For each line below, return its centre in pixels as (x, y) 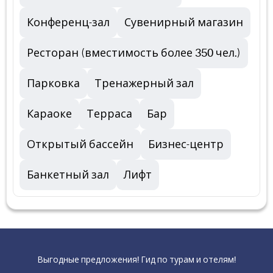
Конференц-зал (68, 23)
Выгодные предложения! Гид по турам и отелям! (136, 260)
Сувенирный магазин (184, 23)
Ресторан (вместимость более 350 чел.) (134, 53)
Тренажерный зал (144, 83)
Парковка (53, 83)
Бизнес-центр (186, 144)
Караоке (49, 114)
